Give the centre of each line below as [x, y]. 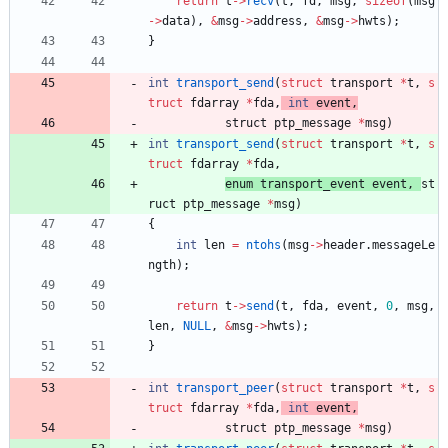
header [344, 244]
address [277, 20]
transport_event [312, 183]
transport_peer [225, 387]
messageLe [403, 244]
